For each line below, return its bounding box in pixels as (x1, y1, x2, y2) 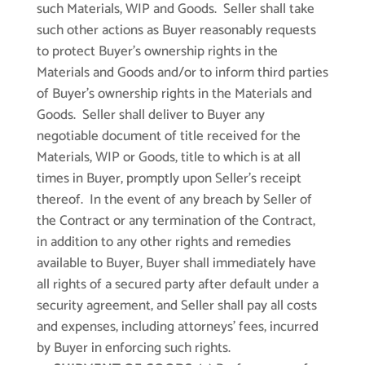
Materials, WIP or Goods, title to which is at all (36, 146, 301, 169)
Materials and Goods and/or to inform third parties (36, 61, 328, 85)
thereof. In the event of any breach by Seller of (36, 188, 312, 212)
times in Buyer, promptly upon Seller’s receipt (36, 167, 301, 191)
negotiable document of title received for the (36, 125, 301, 148)
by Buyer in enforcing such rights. (36, 336, 231, 360)
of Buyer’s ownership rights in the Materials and (36, 82, 312, 106)
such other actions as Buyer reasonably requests (36, 19, 316, 42)
